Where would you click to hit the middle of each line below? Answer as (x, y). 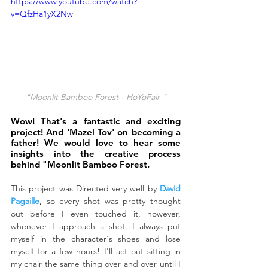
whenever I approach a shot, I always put (96, 226)
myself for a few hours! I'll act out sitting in (96, 251)
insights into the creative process (96, 153)
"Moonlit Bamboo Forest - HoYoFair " (96, 97)
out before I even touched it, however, (96, 213)
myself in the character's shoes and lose (96, 238)
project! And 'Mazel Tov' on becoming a (96, 132)
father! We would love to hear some (96, 142)
